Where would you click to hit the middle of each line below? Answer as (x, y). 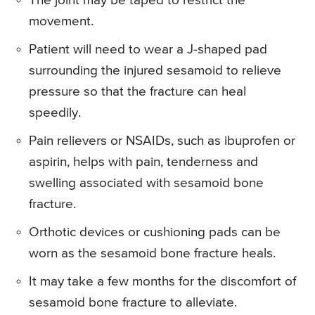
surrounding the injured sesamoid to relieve (155, 71)
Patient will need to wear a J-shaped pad (148, 50)
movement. (61, 22)
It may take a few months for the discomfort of (162, 282)
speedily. (55, 113)
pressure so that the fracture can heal (137, 92)
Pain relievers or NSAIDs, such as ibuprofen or (162, 141)
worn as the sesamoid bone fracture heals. (152, 254)
